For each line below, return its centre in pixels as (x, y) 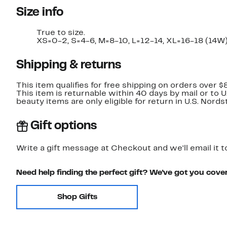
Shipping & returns (69, 65)
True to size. (61, 33)
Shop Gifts (77, 197)
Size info (40, 12)
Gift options (64, 126)
